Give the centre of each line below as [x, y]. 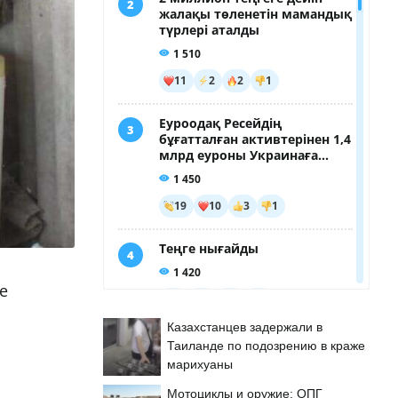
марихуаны [200, 364]
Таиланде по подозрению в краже [266, 346]
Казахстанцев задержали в [245, 327]
